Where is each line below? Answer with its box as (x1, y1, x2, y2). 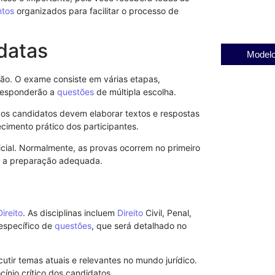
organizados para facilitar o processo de (14, 6, 179, 17)
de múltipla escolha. (94, 86, 176, 97)
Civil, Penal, (143, 207, 192, 218)
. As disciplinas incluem (23, 207, 117, 218)
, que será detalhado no (91, 220, 187, 231)
